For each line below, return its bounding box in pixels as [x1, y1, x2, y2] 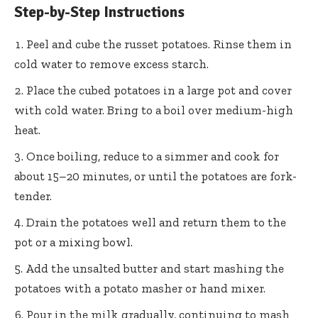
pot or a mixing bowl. [14, 234, 133, 249]
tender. [14, 188, 52, 203]
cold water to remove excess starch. [14, 56, 209, 71]
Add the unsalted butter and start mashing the [26, 261, 284, 275]
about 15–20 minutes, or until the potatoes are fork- [14, 168, 297, 183]
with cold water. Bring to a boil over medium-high [14, 102, 293, 117]
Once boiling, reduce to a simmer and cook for [26, 148, 279, 163]
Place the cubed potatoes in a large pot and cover [26, 82, 292, 97]
